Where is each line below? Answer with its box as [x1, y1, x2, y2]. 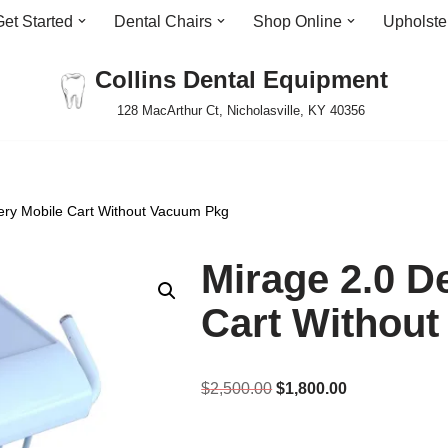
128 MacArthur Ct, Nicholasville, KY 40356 [117, 103, 365, 118]
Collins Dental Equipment [94, 66, 388, 93]
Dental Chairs [114, 13, 212, 30]
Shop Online [253, 13, 342, 30]
